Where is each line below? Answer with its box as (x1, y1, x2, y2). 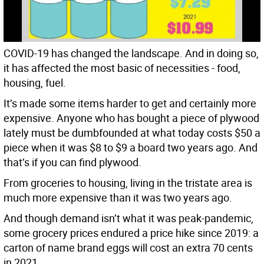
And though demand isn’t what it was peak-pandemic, (4, 210, 253, 225)
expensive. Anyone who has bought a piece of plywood (4, 110, 259, 125)
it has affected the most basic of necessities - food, (4, 60, 240, 75)
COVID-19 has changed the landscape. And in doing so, (4, 45, 259, 60)
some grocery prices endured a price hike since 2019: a (4, 225, 259, 240)
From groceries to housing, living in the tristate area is (4, 175, 252, 190)
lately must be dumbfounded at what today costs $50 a (4, 125, 260, 140)
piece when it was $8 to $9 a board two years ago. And (4, 140, 258, 154)
